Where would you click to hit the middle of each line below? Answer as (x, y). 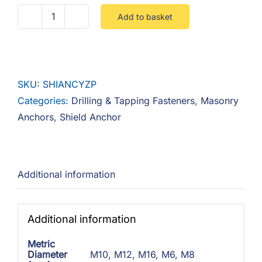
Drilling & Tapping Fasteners (133, 101)
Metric (41, 244)
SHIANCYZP (70, 84)
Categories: (44, 101)
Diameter (47, 254)
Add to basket (145, 16)
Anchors (36, 117)
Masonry (220, 101)
